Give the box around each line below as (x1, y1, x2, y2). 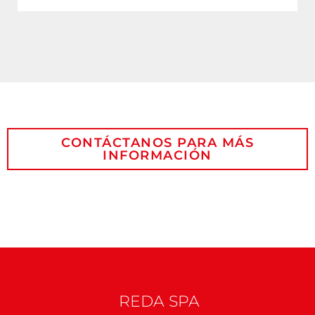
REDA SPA (119, 292, 200, 311)
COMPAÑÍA (7, 278, 65, 292)
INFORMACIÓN (103, 148, 212, 164)
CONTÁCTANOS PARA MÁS (61, 135, 254, 151)
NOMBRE (7, 221, 56, 235)
